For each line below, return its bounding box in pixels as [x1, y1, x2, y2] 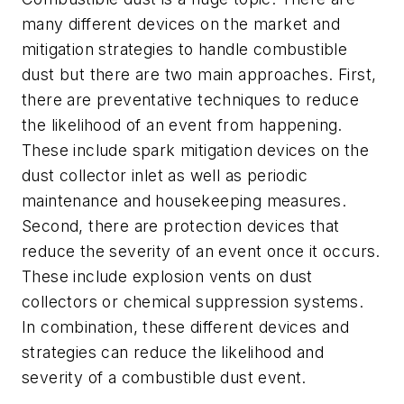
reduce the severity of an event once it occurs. [22, 242, 381, 262]
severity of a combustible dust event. [22, 368, 312, 388]
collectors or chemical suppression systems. [22, 292, 364, 312]
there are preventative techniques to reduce [22, 90, 360, 110]
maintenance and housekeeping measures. [22, 191, 347, 211]
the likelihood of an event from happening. [22, 115, 343, 135]
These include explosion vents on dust [22, 267, 313, 287]
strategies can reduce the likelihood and [22, 343, 324, 363]
